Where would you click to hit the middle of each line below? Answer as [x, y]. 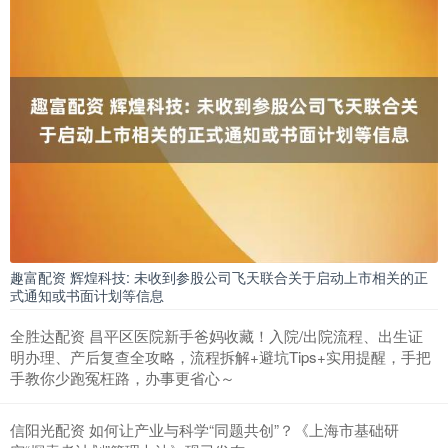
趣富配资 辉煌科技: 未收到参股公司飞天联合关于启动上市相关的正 [219, 276]
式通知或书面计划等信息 [87, 294]
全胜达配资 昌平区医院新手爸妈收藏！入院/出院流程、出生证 [216, 335]
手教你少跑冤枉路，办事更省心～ [122, 377]
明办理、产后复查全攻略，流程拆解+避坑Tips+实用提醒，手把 [220, 356]
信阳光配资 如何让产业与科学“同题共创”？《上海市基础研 [204, 429]
